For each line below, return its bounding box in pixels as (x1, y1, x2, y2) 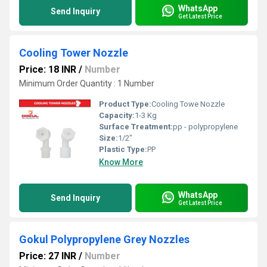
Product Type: (99, 100, 151, 108)
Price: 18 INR (19, 64, 76, 75)
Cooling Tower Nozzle (19, 46, 128, 59)
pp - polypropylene (173, 122, 238, 131)
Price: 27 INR (19, 250, 76, 262)
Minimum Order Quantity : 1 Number (19, 79, 154, 88)
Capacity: (99, 111, 135, 120)
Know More (99, 157, 143, 167)
